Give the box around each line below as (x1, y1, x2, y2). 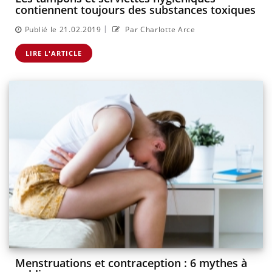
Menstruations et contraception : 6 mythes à (15, 256, 247, 271)
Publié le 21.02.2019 (24, 24, 101, 35)
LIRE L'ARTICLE (25, 48, 82, 58)
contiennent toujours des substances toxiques (15, 2, 256, 18)
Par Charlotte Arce (123, 24, 195, 35)
